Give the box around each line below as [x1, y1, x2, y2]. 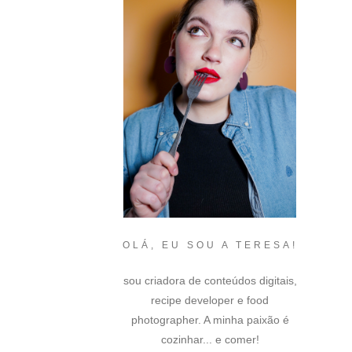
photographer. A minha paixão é [130, 313, 289, 326]
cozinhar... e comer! [160, 332, 259, 346]
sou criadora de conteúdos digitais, [123, 273, 297, 287]
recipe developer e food [151, 293, 269, 306]
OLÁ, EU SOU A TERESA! [122, 239, 298, 251]
